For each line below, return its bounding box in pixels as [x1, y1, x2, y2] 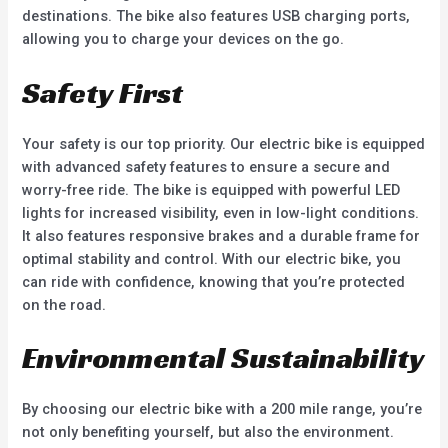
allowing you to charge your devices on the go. [22, 30, 345, 49]
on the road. [22, 295, 107, 314]
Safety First [22, 73, 184, 112]
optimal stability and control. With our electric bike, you [22, 249, 402, 268]
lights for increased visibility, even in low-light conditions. [22, 203, 420, 222]
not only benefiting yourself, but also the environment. [22, 423, 395, 442]
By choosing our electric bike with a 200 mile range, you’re [22, 400, 423, 419]
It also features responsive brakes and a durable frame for [22, 226, 421, 245]
